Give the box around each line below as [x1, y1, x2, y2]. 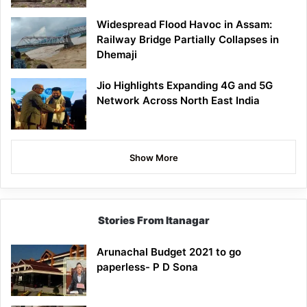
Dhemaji [97, 47, 137, 61]
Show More [129, 151, 178, 163]
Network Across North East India [97, 93, 260, 107]
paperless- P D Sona [97, 260, 198, 273]
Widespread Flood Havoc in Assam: [97, 17, 272, 31]
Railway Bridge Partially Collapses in [97, 32, 279, 46]
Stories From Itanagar [97, 213, 210, 227]
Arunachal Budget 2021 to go [97, 245, 241, 258]
